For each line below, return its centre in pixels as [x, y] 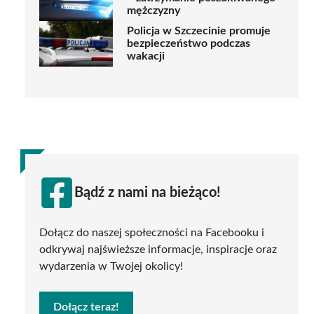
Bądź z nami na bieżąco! [148, 192]
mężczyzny [153, 11]
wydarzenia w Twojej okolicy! [111, 266]
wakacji [146, 56]
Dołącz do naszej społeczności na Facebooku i [152, 232]
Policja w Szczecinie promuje [199, 31]
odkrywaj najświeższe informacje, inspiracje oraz [158, 249]
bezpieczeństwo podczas [189, 44]
